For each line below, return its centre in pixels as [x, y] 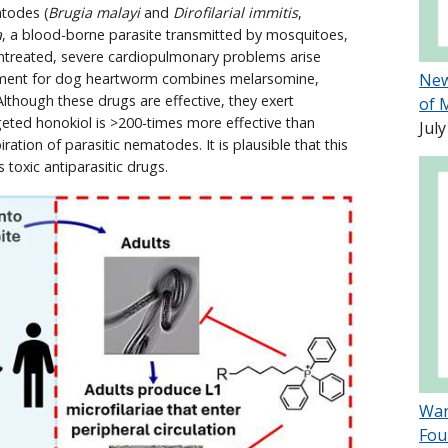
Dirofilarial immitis [235, 12]
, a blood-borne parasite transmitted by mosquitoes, [175, 34]
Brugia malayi [94, 12]
